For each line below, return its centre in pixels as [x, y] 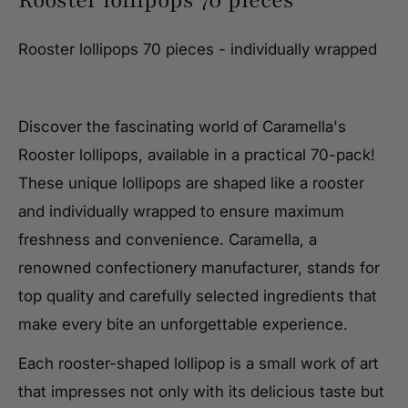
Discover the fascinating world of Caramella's [182, 127]
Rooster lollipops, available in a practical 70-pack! [197, 155]
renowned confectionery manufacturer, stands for [199, 268]
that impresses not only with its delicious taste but [201, 392]
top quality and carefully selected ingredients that [198, 296]
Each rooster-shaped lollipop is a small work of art [199, 364]
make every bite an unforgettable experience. [183, 325]
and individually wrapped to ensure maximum [181, 212]
